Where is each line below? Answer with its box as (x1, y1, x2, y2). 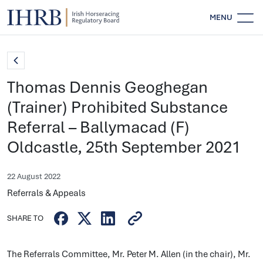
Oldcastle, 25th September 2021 (7, 137, 241, 157)
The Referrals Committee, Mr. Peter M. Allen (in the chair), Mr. (7, 248, 251, 260)
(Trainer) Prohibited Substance (7, 97, 228, 117)
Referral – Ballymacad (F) (7, 117, 190, 137)
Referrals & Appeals (7, 187, 87, 199)
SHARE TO (7, 213, 43, 223)
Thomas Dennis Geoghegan (7, 77, 208, 97)
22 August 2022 (7, 171, 60, 181)
